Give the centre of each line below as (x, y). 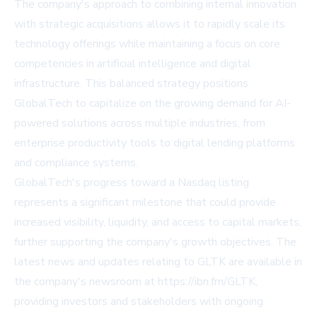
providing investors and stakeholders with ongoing (139, 302)
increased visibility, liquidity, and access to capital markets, (158, 223)
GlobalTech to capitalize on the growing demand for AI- (152, 104)
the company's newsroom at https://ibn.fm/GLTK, (136, 282)
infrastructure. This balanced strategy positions (131, 84)
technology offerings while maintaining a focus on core (147, 44)
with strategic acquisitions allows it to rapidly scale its (150, 24)
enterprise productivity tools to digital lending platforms (155, 143)
